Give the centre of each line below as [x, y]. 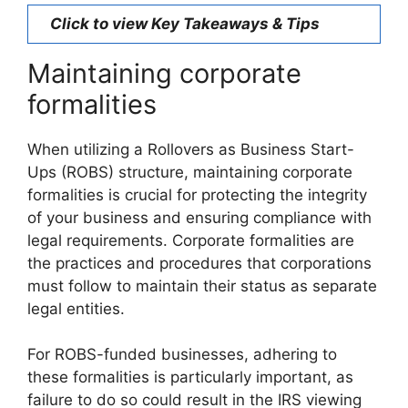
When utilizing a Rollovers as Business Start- [191, 149]
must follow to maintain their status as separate [202, 286]
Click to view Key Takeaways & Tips [185, 23]
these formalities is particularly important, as [190, 377]
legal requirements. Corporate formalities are [191, 240]
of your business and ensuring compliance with [199, 217]
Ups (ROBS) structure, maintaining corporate [190, 172]
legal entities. [76, 308]
